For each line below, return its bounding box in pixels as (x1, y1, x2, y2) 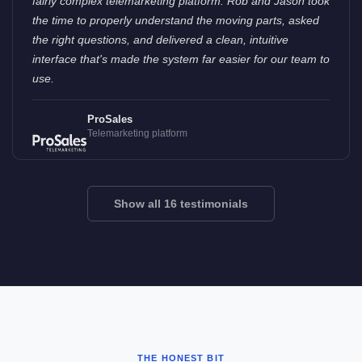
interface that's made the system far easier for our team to (32, 53, 330, 66)
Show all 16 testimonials (114, 196, 248, 210)
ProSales (86, 113, 133, 126)
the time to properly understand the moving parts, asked (32, 14, 319, 27)
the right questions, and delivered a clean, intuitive (32, 33, 288, 47)
